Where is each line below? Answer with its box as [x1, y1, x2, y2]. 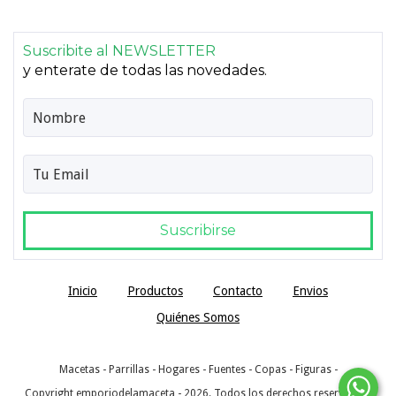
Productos [127, 284, 183, 299]
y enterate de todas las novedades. [23, 62, 267, 80]
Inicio [68, 284, 97, 299]
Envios [293, 284, 328, 299]
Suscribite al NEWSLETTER [23, 42, 216, 60]
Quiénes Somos [156, 310, 240, 325]
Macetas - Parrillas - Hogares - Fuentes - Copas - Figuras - [58, 363, 338, 377]
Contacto [213, 284, 263, 299]
